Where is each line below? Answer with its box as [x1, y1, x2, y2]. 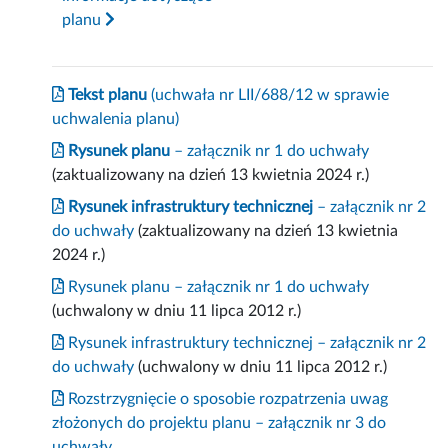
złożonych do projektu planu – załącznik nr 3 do [52, 415, 387, 432]
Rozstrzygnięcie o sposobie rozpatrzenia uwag [64, 391, 389, 408]
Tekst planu [64, 87, 148, 104]
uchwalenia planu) [52, 111, 180, 128]
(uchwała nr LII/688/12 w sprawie [147, 87, 390, 104]
